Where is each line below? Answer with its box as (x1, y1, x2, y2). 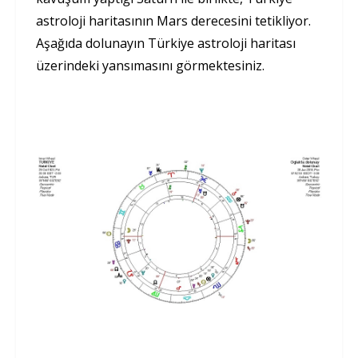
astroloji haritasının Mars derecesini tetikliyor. (36, 12, 311, 30)
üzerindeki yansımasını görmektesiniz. (36, 57, 265, 75)
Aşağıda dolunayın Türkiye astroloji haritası (36, 34, 296, 53)
